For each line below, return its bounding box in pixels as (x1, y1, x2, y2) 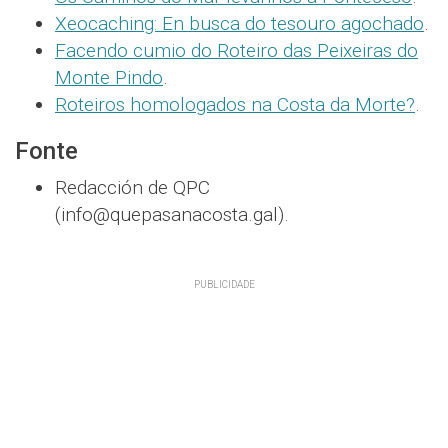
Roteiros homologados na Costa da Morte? (55, 93, 415, 117)
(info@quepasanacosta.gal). (55, 203, 289, 227)
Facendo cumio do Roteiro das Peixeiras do (55, 39, 418, 63)
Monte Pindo (55, 66, 163, 90)
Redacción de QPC (55, 176, 210, 200)
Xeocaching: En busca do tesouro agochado (55, 12, 424, 36)
